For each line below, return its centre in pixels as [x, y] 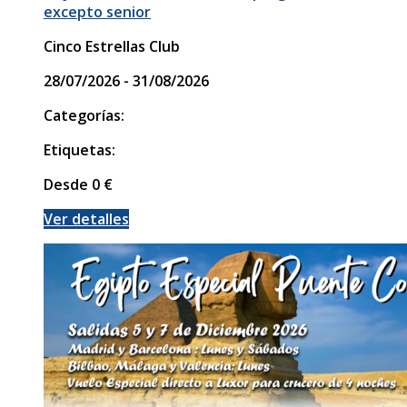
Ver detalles [86, 218]
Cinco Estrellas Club [112, 46]
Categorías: [84, 115]
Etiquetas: [79, 149]
